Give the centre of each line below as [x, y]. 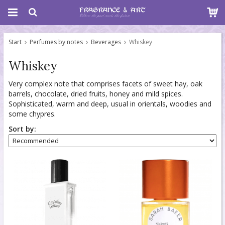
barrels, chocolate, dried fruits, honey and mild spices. [96, 94]
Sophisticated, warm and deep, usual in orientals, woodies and [110, 104]
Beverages [106, 42]
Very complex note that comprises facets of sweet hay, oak [105, 84]
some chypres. [32, 114]
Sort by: [22, 129]
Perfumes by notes [56, 42]
